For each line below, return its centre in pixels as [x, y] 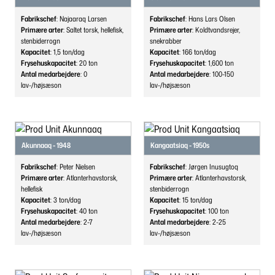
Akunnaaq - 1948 [46, 145]
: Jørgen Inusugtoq [212, 167]
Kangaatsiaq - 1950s [180, 145]
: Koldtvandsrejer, [216, 30]
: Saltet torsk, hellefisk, [93, 30]
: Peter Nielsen [76, 167]
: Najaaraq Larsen [82, 19]
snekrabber [166, 41]
